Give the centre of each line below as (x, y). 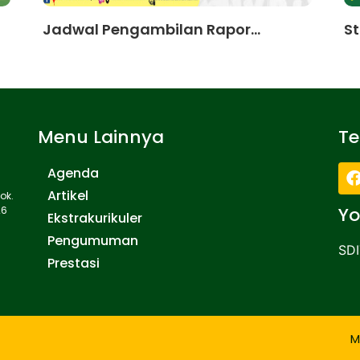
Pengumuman (93, 241)
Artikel (68, 196)
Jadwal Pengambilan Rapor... (151, 29)
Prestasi (74, 263)
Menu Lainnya (101, 137)
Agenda (74, 173)
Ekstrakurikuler (95, 218)
